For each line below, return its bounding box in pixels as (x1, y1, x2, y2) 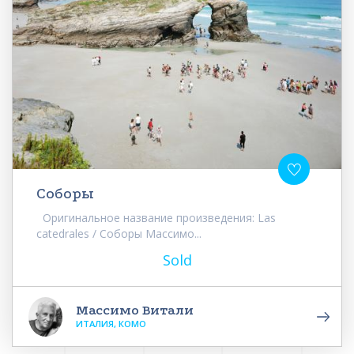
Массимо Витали (76, 302, 194, 319)
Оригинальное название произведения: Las (36, 210, 276, 226)
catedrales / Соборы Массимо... (36, 226, 201, 242)
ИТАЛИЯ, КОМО (76, 318, 146, 330)
